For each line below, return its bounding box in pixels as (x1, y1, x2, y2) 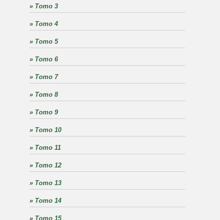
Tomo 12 (35, 162, 61, 169)
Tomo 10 (35, 126, 61, 134)
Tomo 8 (35, 91, 58, 98)
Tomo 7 (35, 73, 58, 81)
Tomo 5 (35, 38, 58, 45)
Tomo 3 (35, 2, 58, 10)
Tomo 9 (35, 109, 58, 116)
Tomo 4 (35, 20, 58, 27)
